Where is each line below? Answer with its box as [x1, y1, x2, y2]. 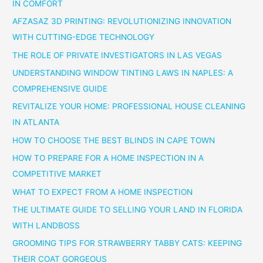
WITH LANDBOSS [12, 220, 80, 230]
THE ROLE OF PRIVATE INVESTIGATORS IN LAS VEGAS [12, 50, 222, 60]
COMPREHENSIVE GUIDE [12, 83, 108, 93]
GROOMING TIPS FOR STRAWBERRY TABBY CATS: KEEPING [12, 238, 242, 248]
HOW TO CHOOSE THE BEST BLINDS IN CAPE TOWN [12, 135, 215, 145]
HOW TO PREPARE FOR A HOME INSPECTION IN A [12, 153, 204, 163]
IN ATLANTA [12, 117, 60, 127]
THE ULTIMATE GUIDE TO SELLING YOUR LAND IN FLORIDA [12, 204, 243, 214]
